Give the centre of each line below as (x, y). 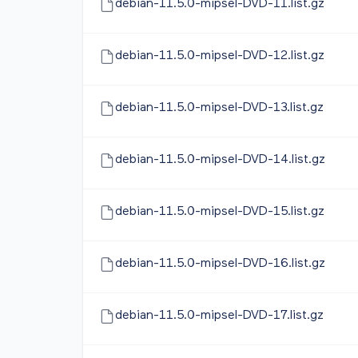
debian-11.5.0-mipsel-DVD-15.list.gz (220, 212)
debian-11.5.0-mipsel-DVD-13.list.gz (219, 108)
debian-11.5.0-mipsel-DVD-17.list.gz (219, 316)
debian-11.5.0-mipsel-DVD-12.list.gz (220, 56)
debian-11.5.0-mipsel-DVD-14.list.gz (220, 160)
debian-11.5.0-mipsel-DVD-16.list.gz (220, 264)
